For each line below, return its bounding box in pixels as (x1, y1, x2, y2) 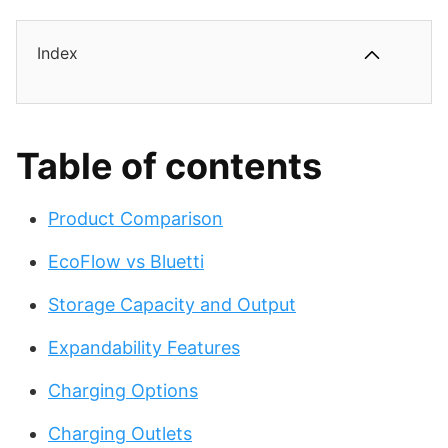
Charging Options (48, 380, 198, 402)
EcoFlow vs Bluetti (48, 251, 204, 273)
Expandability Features (48, 337, 240, 359)
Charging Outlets (48, 423, 192, 445)
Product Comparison (48, 208, 223, 230)
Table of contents (16, 144, 322, 189)
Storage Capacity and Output (48, 294, 296, 316)
